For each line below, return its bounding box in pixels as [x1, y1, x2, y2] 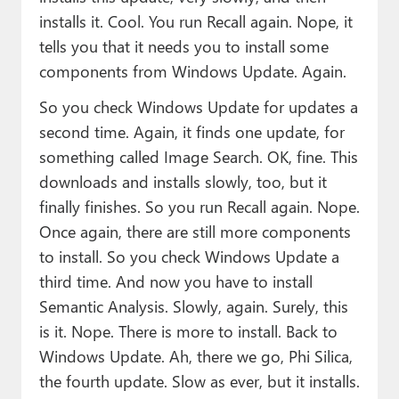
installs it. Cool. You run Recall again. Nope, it [38, 10, 353, 33]
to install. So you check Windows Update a [38, 245, 339, 268]
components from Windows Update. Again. [38, 60, 346, 83]
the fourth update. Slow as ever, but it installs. [38, 370, 360, 393]
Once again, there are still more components [38, 220, 351, 243]
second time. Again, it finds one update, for [38, 120, 345, 143]
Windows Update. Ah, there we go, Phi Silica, [38, 345, 353, 368]
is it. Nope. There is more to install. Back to [38, 320, 338, 343]
